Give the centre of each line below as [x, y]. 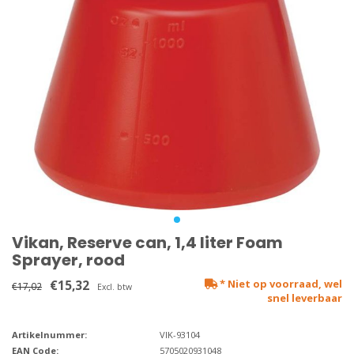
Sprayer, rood [68, 260]
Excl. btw [115, 287]
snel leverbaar [305, 298]
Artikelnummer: [49, 335]
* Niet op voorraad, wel [280, 284]
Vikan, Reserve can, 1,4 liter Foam [147, 243]
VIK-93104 [179, 335]
